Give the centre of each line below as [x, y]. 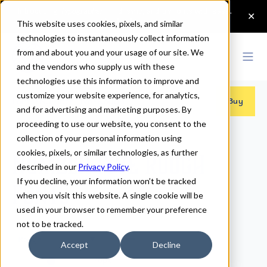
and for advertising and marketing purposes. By [104, 109]
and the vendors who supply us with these [96, 66]
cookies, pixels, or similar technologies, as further [107, 152]
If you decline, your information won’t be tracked [106, 181]
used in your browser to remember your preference [112, 209]
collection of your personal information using [99, 138]
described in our [47, 167]
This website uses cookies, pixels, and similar [100, 24]
